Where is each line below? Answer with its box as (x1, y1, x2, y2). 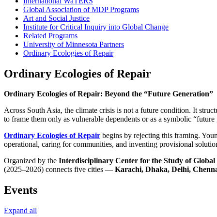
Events (4, 184, 37, 197)
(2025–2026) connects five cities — (4, 165, 115, 174)
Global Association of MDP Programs (23, 5, 139, 14)
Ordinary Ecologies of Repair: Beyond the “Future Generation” (4, 90, 213, 98)
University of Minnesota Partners (23, 40, 124, 48)
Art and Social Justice (23, 14, 90, 22)
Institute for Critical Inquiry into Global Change (23, 22, 169, 31)
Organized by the (4, 156, 59, 165)
